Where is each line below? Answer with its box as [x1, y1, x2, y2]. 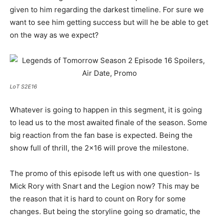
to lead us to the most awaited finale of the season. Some [10, 118, 207, 127]
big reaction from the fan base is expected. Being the [10, 131, 193, 140]
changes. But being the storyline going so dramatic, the [10, 207, 200, 216]
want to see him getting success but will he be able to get [10, 18, 208, 27]
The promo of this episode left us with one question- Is [10, 169, 200, 178]
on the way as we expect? [10, 30, 99, 40]
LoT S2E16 [10, 83, 37, 90]
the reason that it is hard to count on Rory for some [10, 194, 186, 203]
